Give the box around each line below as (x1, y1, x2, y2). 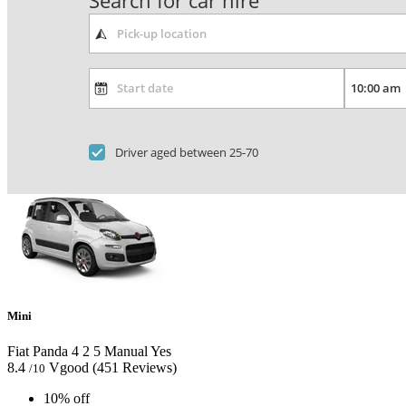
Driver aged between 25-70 (115, 143, 259, 160)
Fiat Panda (7, 343, 68, 360)
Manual (101, 343, 148, 360)
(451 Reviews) (92, 360, 177, 376)
